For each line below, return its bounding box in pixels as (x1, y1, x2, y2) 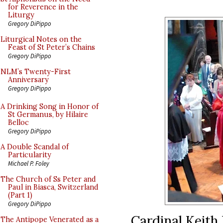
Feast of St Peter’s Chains (8, 43, 95, 52)
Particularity (8, 150, 51, 159)
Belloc (8, 118, 29, 127)
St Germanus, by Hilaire (8, 110, 88, 119)
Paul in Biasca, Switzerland (8, 183, 99, 192)
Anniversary (8, 75, 49, 84)
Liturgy (8, 10, 34, 19)
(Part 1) (8, 191, 32, 200)
